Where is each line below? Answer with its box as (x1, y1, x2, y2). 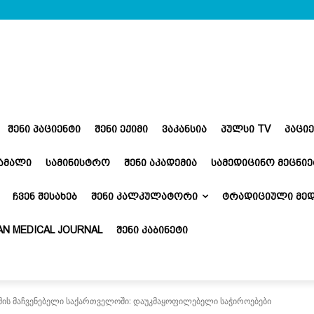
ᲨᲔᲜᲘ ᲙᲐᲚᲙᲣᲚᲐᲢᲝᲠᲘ (91, 190, 198, 202)
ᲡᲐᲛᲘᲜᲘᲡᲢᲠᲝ (46, 156, 110, 168)
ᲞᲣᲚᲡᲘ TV (221, 123, 271, 135)
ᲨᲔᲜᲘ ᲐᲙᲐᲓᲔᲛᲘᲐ (124, 156, 197, 168)
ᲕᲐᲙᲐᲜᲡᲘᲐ (162, 123, 207, 135)
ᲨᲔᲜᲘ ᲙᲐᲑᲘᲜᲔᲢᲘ (116, 224, 188, 235)
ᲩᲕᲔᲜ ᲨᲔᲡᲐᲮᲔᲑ (13, 190, 77, 202)
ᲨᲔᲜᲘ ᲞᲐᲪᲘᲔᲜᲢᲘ (8, 123, 81, 135)
